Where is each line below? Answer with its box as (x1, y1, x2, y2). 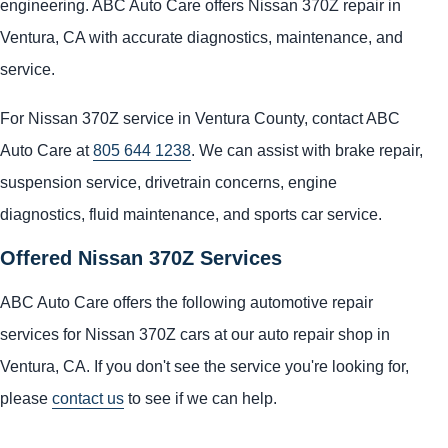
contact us (52, 389, 124, 408)
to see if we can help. (124, 389, 277, 408)
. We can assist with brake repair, (191, 140, 423, 159)
